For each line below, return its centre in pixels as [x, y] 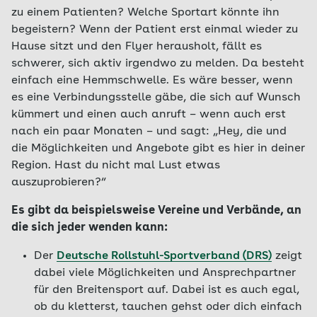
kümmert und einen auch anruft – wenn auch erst [149, 115]
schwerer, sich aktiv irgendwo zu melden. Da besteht [158, 64]
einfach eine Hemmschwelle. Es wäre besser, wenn [152, 81]
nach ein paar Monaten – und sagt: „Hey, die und [149, 132]
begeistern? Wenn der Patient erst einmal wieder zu [155, 30]
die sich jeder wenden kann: [90, 228]
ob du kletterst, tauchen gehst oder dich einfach [168, 307]
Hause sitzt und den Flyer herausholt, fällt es [137, 47]
